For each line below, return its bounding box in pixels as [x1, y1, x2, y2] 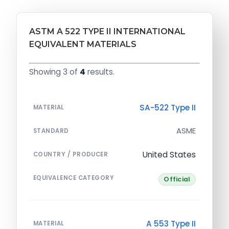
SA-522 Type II [140, 102, 196, 113]
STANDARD [33, 126, 69, 135]
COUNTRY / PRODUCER [33, 150, 108, 158]
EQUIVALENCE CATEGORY [33, 173, 114, 182]
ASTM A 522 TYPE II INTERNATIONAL [29, 26, 186, 36]
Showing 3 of [29, 66, 80, 77]
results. [85, 66, 114, 77]
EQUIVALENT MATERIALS [29, 39, 136, 49]
